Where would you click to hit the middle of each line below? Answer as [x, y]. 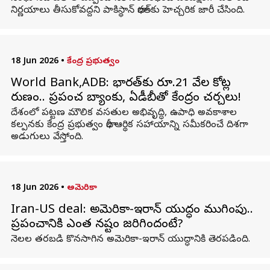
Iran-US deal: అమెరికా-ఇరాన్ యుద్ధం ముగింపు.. [132, 211]
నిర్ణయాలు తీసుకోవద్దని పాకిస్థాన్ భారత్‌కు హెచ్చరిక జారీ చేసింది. [127, 11]
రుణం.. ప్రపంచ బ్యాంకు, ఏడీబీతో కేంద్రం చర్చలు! [126, 99]
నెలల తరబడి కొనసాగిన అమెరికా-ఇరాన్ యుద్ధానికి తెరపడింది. [130, 240]
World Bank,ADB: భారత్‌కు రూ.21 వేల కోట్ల [121, 84]
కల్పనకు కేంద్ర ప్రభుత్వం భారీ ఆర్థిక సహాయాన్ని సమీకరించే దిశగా [129, 125]
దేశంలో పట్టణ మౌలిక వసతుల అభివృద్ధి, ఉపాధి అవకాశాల [124, 113]
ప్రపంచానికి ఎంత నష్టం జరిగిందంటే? [97, 225]
